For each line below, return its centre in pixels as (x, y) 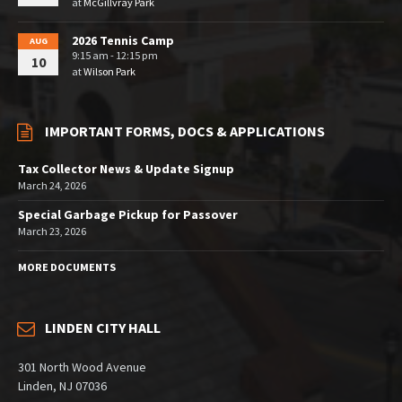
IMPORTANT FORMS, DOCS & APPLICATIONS (185, 131)
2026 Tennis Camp (123, 41)
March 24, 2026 (52, 186)
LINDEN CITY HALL (103, 328)
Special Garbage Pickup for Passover (128, 215)
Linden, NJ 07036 (62, 386)
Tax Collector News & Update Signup (126, 169)
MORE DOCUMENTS (67, 267)
